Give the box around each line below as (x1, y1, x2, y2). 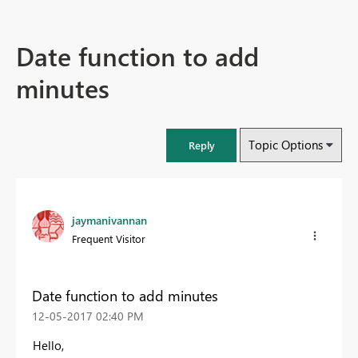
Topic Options (249, 137, 323, 153)
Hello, (33, 336, 64, 353)
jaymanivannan (72, 213, 147, 229)
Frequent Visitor (72, 232, 145, 246)
